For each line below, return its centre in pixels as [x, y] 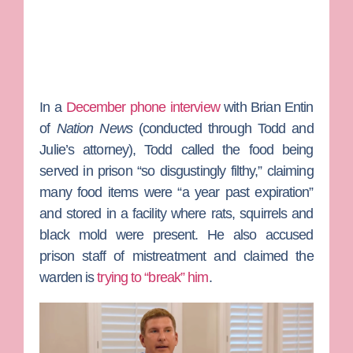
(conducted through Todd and [223, 129]
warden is [69, 278]
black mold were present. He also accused [176, 235]
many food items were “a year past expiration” [176, 193]
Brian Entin [282, 108]
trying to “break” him [153, 278]
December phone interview [143, 108]
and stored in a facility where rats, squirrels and [176, 214]
